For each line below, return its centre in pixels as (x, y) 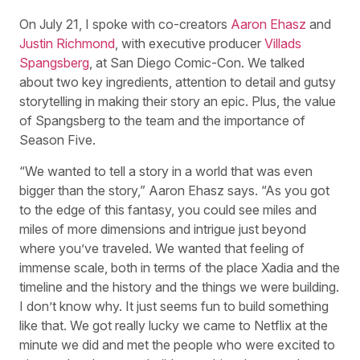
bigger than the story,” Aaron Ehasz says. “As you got (174, 190)
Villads (283, 44)
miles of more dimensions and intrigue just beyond (163, 229)
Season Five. (57, 140)
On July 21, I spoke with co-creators (125, 25)
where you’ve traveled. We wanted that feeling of (162, 248)
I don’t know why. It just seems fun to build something (174, 306)
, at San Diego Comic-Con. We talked (197, 63)
